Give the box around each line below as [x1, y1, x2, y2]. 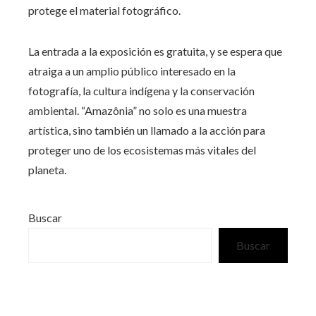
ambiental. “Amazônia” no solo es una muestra [28, 103, 247, 117]
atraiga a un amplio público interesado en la [28, 63, 236, 78]
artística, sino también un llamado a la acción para [28, 123, 265, 137]
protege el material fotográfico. [28, 3, 181, 17]
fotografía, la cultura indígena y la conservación [28, 83, 255, 97]
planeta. [28, 162, 66, 176]
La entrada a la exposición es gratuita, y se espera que [28, 44, 282, 58]
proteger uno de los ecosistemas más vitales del [28, 142, 256, 157]
